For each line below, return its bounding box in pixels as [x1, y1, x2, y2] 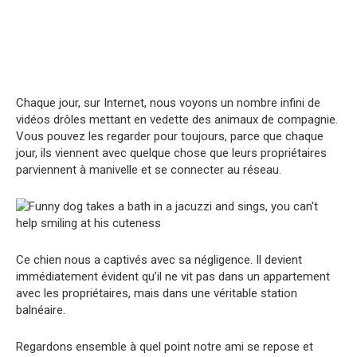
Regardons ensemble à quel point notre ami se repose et [16, 339, 313, 354]
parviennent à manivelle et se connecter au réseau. [16, 162, 281, 177]
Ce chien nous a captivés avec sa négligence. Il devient [16, 252, 302, 267]
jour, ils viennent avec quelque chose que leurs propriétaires [16, 145, 327, 160]
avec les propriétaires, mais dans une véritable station [16, 285, 297, 300]
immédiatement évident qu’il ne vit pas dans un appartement [16, 269, 330, 284]
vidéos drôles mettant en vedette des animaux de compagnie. [16, 112, 338, 127]
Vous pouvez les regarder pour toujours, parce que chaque [16, 128, 324, 143]
